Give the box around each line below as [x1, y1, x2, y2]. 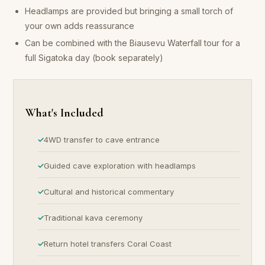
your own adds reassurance [25, 20, 135, 31]
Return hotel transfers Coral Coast [44, 238, 172, 248]
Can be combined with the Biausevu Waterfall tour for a [25, 37, 241, 48]
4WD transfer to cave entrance [44, 134, 160, 144]
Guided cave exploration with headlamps [44, 160, 196, 170]
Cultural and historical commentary [44, 186, 174, 196]
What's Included [25, 105, 104, 120]
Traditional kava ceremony [44, 212, 143, 222]
